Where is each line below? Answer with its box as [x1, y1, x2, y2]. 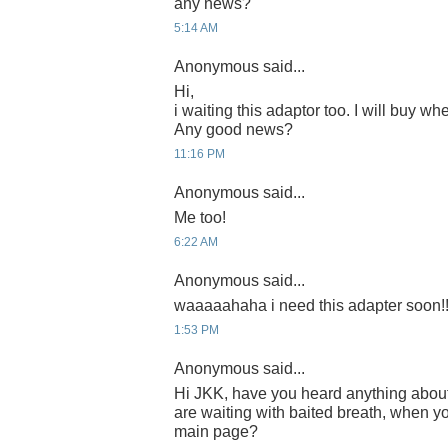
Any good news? [174, 121, 293, 139]
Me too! [174, 209, 226, 227]
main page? [174, 423, 258, 441]
